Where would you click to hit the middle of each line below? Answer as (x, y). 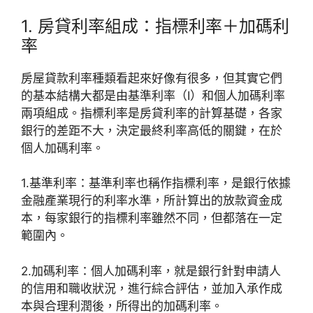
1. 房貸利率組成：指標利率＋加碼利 (155, 26)
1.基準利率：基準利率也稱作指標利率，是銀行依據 (156, 183)
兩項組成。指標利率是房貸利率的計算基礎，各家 (152, 113)
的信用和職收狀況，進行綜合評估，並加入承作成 (152, 288)
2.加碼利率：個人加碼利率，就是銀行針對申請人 (151, 271)
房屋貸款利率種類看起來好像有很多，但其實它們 (152, 78)
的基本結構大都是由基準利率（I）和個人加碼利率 (153, 95)
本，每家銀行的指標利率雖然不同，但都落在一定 (152, 218)
